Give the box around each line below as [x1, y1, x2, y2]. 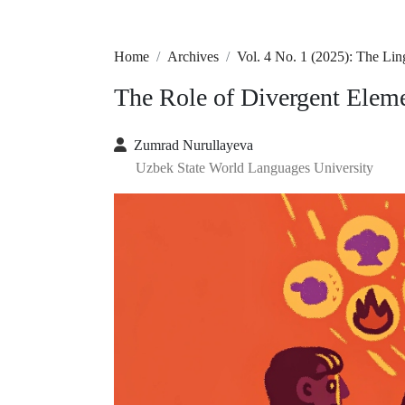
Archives [167, 49, 219, 64]
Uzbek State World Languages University [136, 160, 373, 175]
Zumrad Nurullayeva [134, 137, 253, 153]
